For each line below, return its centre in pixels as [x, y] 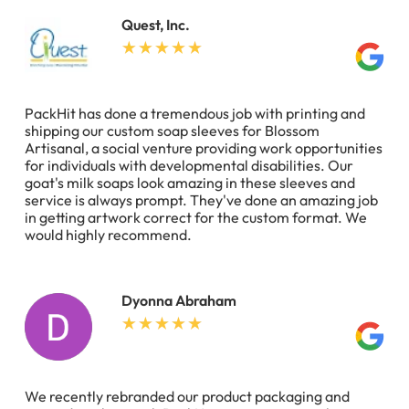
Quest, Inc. [155, 25]
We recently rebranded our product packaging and [187, 397]
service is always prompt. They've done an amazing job [201, 199]
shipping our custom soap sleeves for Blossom [172, 130]
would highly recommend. [108, 234]
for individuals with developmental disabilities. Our [189, 165]
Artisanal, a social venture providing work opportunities [204, 147]
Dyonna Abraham [178, 300]
